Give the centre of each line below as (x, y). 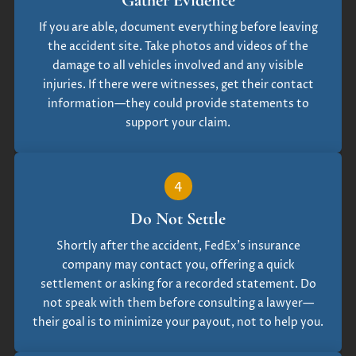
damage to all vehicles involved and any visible (178, 65)
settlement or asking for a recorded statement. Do (178, 284)
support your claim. (178, 122)
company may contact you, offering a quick (178, 265)
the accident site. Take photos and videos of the (178, 46)
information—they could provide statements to (178, 103)
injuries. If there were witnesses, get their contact (178, 84)
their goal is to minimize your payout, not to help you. (178, 322)
